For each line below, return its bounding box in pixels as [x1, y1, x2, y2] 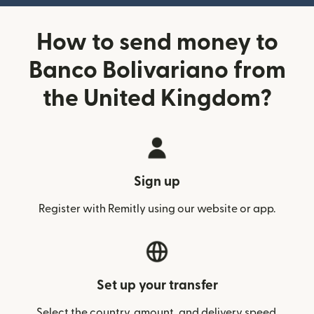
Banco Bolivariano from [28, 58, 286, 82]
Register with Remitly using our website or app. [39, 203, 275, 214]
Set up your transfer [96, 278, 218, 292]
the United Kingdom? [42, 86, 272, 110]
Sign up [134, 175, 180, 189]
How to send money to [36, 30, 278, 54]
